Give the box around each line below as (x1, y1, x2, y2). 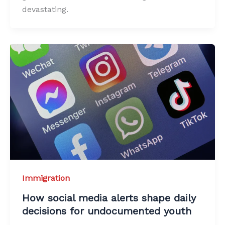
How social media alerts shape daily (22, 191, 196, 204)
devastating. (22, 5, 68, 15)
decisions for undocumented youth (22, 204, 191, 217)
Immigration (22, 173, 70, 183)
